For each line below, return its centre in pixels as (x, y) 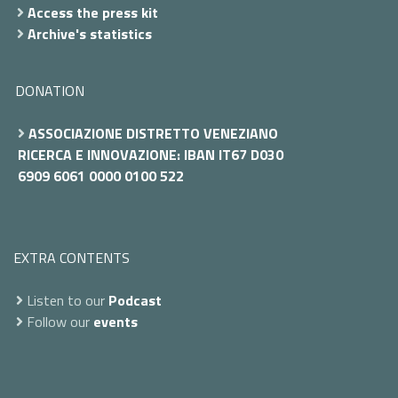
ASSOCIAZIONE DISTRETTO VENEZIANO (153, 133)
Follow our (58, 321)
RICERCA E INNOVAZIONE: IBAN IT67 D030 (151, 154)
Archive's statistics (90, 33)
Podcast (135, 300)
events (115, 321)
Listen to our (66, 300)
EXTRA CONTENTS (72, 257)
